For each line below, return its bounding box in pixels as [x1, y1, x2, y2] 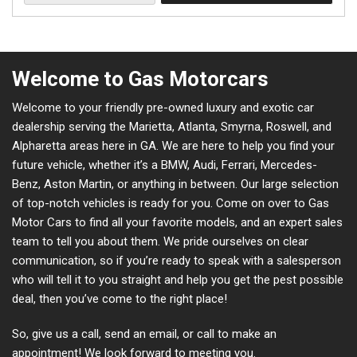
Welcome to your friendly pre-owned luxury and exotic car [12, 100, 314, 116]
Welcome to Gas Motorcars [12, 67, 269, 92]
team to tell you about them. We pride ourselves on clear [12, 234, 308, 249]
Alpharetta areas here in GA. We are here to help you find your [12, 139, 335, 154]
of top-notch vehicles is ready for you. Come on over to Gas [12, 196, 329, 211]
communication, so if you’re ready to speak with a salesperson [12, 253, 341, 269]
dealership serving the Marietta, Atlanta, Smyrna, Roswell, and [12, 120, 331, 135]
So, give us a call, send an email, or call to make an [12, 327, 277, 342]
